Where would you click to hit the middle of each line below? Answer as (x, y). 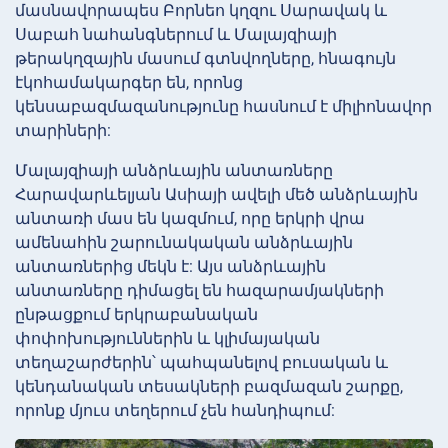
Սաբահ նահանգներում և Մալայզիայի (176, 34)
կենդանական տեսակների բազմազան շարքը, (209, 386)
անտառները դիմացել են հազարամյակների (199, 290)
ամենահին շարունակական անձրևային (184, 242)
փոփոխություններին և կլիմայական (167, 338)
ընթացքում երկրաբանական (136, 314)
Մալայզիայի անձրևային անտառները (174, 170)
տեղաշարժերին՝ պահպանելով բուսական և (201, 362)
